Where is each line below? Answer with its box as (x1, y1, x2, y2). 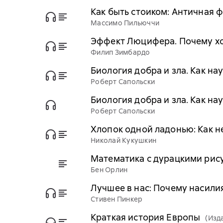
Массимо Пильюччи (91, 18, 159, 27)
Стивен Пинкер (91, 195, 143, 204)
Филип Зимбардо (91, 48, 150, 57)
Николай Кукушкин (91, 136, 156, 145)
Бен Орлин (91, 165, 128, 174)
